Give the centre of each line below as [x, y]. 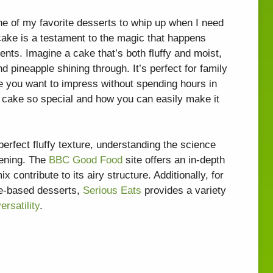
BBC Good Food [86, 160]
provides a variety [184, 191]
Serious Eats [112, 191]
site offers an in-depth [174, 160]
